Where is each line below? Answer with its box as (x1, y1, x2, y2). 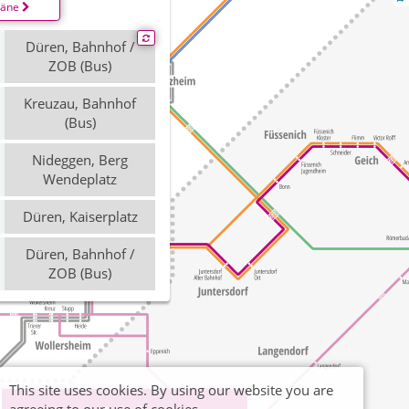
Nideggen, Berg (32, 151, 128, 169)
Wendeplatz (43, 170, 117, 188)
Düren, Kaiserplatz (22, 207, 138, 225)
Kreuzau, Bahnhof (24, 94, 136, 112)
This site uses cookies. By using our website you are (9, 381, 333, 399)
